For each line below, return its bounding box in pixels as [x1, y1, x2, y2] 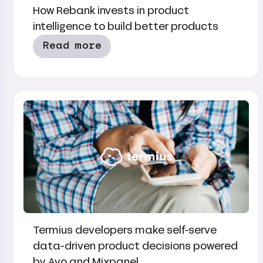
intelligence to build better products [33, 19, 218, 34]
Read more [42, 41, 102, 51]
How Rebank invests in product [33, 3, 189, 18]
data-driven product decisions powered [33, 238, 238, 254]
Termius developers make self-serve [33, 222, 217, 238]
